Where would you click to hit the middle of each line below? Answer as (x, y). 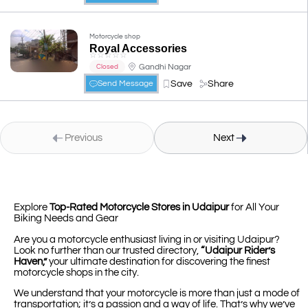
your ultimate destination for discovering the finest (158, 261)
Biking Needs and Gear (66, 219)
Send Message (125, 84)
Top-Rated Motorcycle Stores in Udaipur (139, 208)
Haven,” (30, 261)
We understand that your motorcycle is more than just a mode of (157, 294)
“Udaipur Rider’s (238, 250)
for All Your (254, 208)
